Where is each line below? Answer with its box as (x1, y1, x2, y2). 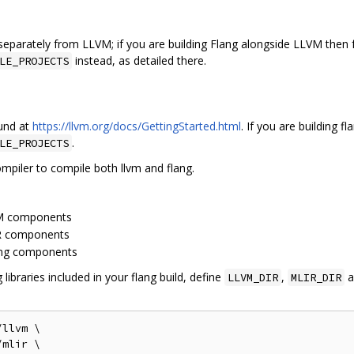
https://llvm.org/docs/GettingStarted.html (32, 119, 241, 134)
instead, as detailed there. (72, 52, 206, 68)
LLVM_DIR (228, 270, 278, 285)
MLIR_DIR (291, 270, 341, 285)
